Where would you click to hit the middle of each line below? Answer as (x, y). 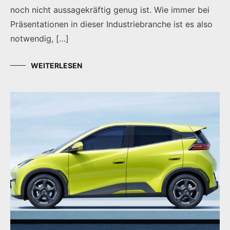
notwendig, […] (40, 38)
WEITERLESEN (56, 65)
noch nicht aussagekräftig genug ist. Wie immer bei (110, 9)
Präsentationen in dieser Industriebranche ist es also (111, 24)
